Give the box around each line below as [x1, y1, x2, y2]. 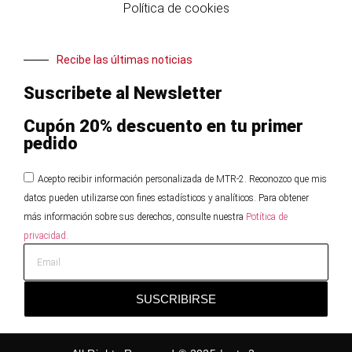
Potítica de [246, 211, 288, 223]
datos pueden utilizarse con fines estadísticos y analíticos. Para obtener [24, 192, 309, 204]
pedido [24, 134, 78, 154]
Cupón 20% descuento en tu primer [24, 116, 303, 137]
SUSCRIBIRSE [136, 292, 216, 306]
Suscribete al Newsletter [24, 83, 222, 104]
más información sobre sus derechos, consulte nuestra [24, 211, 246, 223]
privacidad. [24, 230, 68, 242]
